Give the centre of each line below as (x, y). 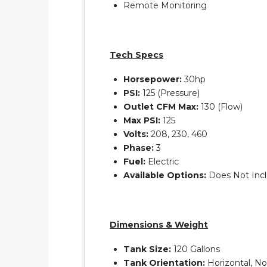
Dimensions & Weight (159, 224)
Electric (164, 162)
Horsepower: (153, 80)
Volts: (136, 134)
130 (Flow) (221, 107)
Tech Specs (137, 55)
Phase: (139, 148)
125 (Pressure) (170, 93)
